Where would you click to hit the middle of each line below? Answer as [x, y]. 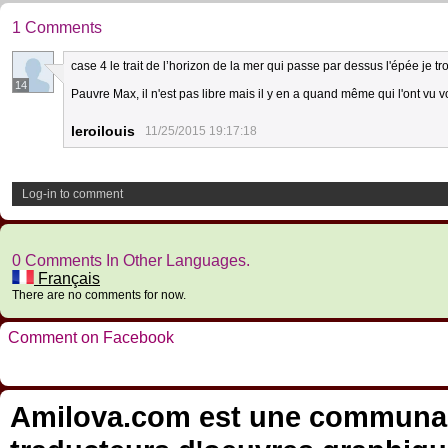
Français [67, 278]
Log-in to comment [72, 194]
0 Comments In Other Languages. [131, 260]
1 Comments [57, 27]
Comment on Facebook [91, 337]
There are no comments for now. [99, 295]
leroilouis [103, 131]
